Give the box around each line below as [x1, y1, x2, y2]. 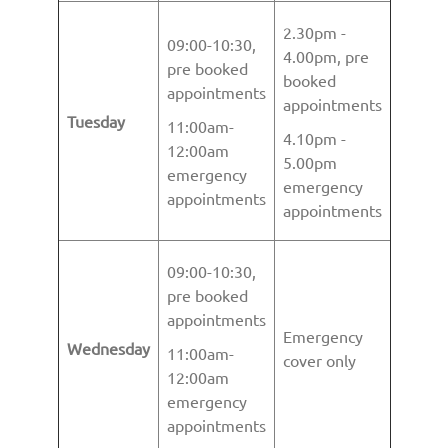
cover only [282, 350, 356, 370]
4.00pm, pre [282, 46, 369, 66]
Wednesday [66, 338, 150, 358]
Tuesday [66, 111, 125, 131]
